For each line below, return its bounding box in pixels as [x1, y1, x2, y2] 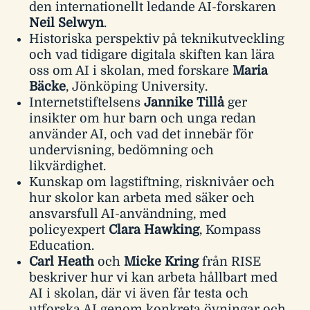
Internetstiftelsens [29, 95, 145, 109]
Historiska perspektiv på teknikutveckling [29, 31, 285, 46]
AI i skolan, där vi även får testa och [29, 286, 249, 300]
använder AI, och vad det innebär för [29, 127, 254, 141]
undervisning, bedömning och [29, 143, 215, 157]
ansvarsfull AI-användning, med [29, 206, 227, 221]
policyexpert [29, 222, 109, 237]
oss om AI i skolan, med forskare [29, 63, 233, 77]
